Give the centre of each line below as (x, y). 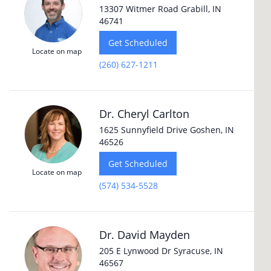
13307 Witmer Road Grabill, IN (160, 9)
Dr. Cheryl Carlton (144, 114)
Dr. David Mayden (145, 235)
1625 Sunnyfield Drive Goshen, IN (167, 130)
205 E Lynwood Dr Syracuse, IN (161, 251)
